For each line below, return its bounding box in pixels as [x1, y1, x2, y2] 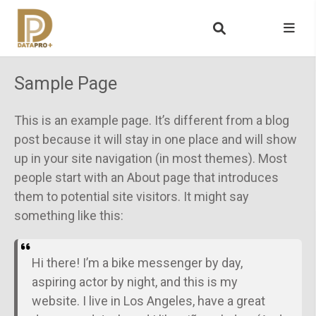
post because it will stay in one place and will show [14, 132, 297, 147]
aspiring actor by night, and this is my [31, 274, 238, 289]
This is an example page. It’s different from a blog [14, 113, 289, 128]
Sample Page [14, 73, 117, 94]
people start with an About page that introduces [14, 170, 279, 185]
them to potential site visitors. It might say [14, 189, 249, 204]
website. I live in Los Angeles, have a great [31, 293, 265, 308]
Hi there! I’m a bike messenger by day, [31, 255, 243, 270]
